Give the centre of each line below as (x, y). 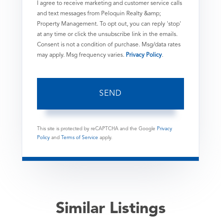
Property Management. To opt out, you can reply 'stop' (109, 24)
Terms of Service (80, 137)
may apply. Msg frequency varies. (81, 55)
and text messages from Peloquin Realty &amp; (99, 14)
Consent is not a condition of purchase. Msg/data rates (109, 45)
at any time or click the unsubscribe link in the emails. (107, 34)
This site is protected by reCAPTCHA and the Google (97, 129)
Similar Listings (110, 209)
